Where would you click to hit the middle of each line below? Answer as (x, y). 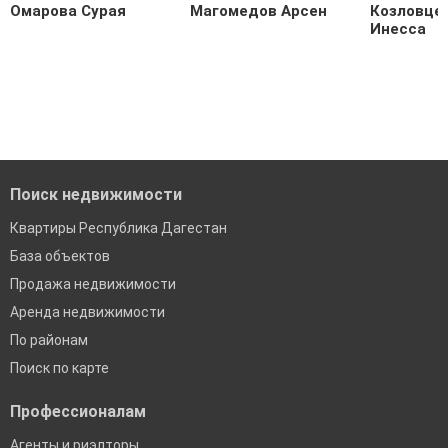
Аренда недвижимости (87, 312)
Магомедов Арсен (258, 11)
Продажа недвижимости (93, 284)
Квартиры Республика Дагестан (118, 228)
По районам (49, 340)
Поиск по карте (59, 368)
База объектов (60, 256)
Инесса (398, 29)
